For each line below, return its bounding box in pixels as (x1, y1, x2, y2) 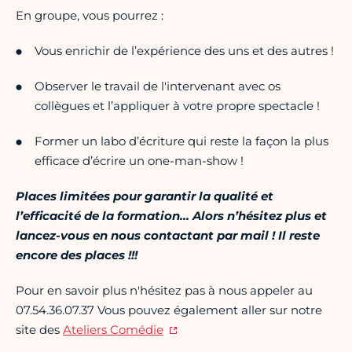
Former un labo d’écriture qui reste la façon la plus (35, 134, 328, 149)
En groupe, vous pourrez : (16, 8, 163, 24)
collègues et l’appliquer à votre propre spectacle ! (35, 98, 320, 114)
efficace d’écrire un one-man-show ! (35, 153, 244, 169)
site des (16, 322, 63, 338)
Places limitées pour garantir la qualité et (16, 189, 273, 204)
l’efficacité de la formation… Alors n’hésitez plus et (16, 208, 327, 224)
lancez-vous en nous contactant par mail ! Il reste (16, 228, 320, 244)
